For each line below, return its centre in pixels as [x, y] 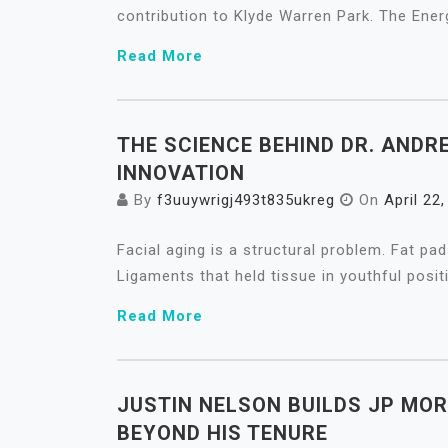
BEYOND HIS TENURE [222, 433]
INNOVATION [181, 173]
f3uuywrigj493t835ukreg [246, 200]
